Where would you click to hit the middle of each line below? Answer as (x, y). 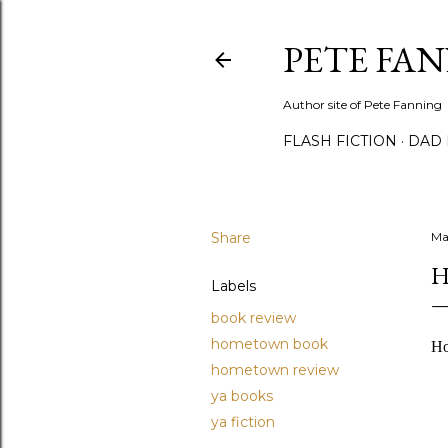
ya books (242, 396)
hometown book (269, 344)
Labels (233, 286)
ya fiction (243, 422)
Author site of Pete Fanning (362, 104)
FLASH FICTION (340, 141)
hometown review (275, 370)
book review (253, 318)
